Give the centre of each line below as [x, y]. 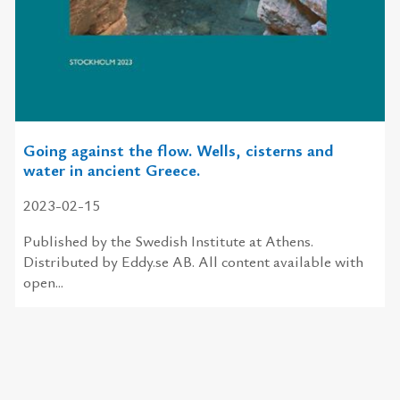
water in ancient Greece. [111, 169]
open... [43, 281]
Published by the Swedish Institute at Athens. [168, 240]
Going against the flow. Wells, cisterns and [178, 149]
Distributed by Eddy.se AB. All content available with [193, 261]
